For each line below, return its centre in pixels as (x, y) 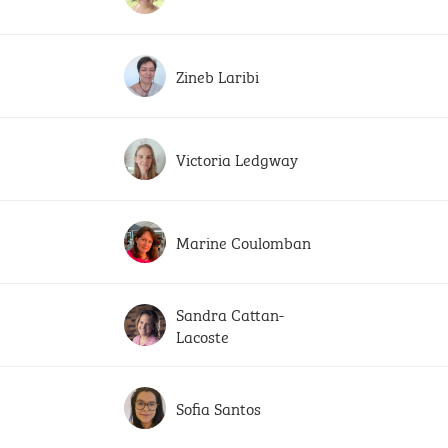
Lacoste (202, 335)
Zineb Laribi (217, 75)
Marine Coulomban (243, 241)
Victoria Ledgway (237, 158)
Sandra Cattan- (230, 313)
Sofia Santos (218, 407)
